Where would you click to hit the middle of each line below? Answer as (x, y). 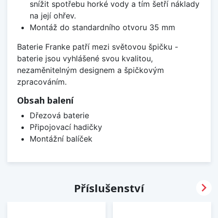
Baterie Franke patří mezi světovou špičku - (98, 47)
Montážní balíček (61, 139)
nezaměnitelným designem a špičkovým (91, 70)
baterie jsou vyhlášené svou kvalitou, (85, 59)
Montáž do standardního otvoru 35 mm (102, 27)
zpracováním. (42, 82)
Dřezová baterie (59, 116)
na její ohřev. (53, 16)
